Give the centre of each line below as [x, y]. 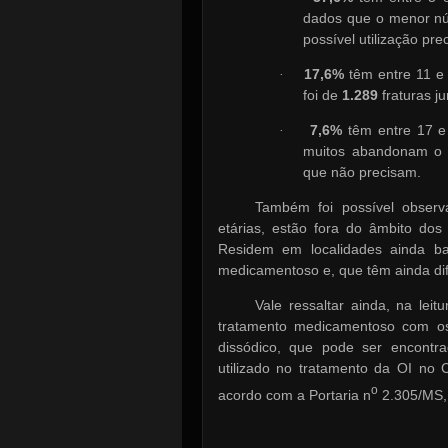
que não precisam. [362, 171]
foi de [323, 94]
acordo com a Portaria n [294, 394]
